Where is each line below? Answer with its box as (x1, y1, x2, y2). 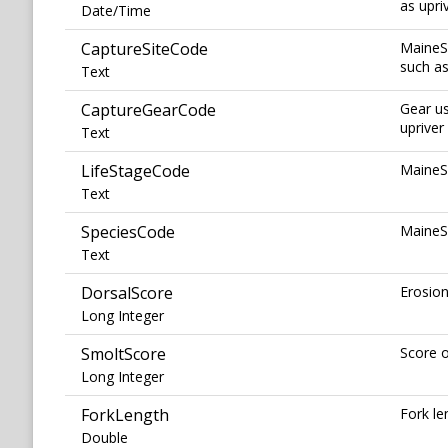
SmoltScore (81, 343, 166, 366)
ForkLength (81, 404, 169, 427)
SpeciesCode (81, 221, 175, 244)
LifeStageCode (81, 160, 190, 183)
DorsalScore (81, 282, 173, 305)
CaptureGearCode (81, 99, 216, 122)
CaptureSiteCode (81, 38, 208, 61)
